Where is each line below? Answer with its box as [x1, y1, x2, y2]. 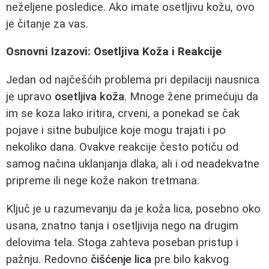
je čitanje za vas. [6, 17, 88, 31]
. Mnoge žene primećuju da [124, 90, 258, 103]
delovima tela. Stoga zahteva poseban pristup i [6, 235, 238, 249]
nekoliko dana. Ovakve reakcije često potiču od [6, 141, 238, 154]
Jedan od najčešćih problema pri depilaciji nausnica [6, 73, 259, 86]
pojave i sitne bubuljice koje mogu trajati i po [6, 124, 226, 137]
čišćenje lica [91, 252, 151, 266]
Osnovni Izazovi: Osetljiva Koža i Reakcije [6, 45, 222, 59]
